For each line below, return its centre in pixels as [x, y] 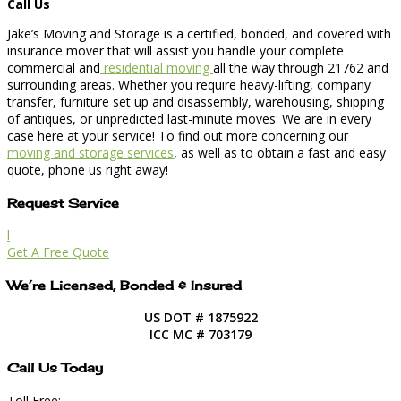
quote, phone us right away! [88, 169]
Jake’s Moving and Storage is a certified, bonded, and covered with [199, 33]
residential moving [157, 67]
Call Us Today [55, 367]
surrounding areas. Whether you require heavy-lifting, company [189, 84]
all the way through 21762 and [301, 67]
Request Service [63, 202]
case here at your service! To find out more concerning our [178, 135]
